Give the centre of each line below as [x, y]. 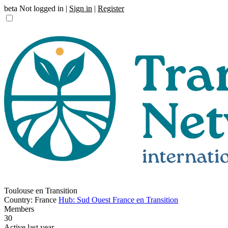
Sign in [81, 8]
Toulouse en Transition [41, 191]
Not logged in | [43, 8]
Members [19, 209]
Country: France [30, 200]
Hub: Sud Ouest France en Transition [118, 200]
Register [111, 8]
